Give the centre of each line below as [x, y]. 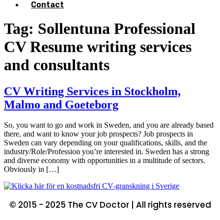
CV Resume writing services [98, 47]
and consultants [57, 65]
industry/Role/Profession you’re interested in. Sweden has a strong [107, 152]
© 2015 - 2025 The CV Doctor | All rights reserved [110, 205]
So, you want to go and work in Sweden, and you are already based [109, 125]
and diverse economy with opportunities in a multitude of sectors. [105, 161]
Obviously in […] [31, 169]
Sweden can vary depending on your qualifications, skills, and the [106, 143]
